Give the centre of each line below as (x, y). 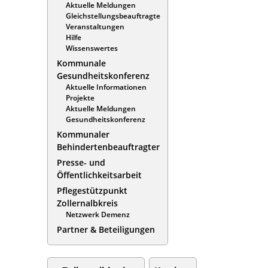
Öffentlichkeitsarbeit (99, 175)
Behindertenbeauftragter (108, 147)
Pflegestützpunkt (92, 190)
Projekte (80, 98)
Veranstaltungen (95, 26)
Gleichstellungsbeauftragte (113, 16)
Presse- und (81, 162)
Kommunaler (83, 134)
